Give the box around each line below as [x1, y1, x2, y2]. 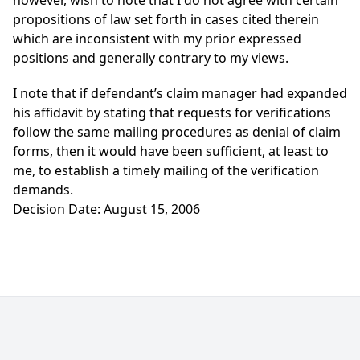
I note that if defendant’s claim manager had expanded [13, 84, 347, 103]
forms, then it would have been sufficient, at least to [13, 142, 329, 161]
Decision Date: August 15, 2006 [13, 200, 200, 219]
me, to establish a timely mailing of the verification [13, 162, 319, 180]
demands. [13, 181, 73, 199]
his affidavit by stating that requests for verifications [13, 104, 331, 122]
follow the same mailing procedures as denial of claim [13, 123, 341, 141]
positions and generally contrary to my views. [13, 49, 288, 67]
